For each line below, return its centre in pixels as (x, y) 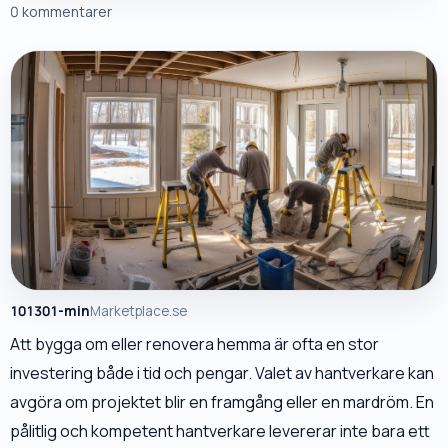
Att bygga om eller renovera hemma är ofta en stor (194, 343)
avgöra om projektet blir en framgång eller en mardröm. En (222, 401)
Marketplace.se (138, 310)
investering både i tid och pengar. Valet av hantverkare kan (222, 372)
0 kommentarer (61, 11)
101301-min (50, 310)
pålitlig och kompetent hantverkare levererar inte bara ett (220, 430)
